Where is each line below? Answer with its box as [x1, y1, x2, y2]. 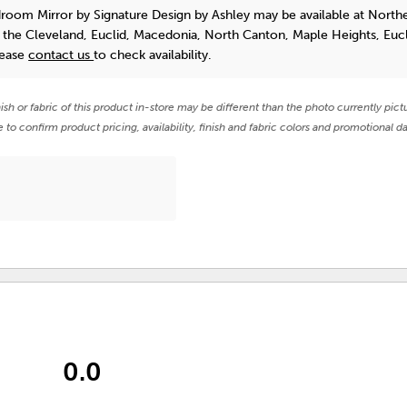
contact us [28, 46, 94, 63]
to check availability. [94, 46, 213, 63]
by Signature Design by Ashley [76, 6, 251, 23]
